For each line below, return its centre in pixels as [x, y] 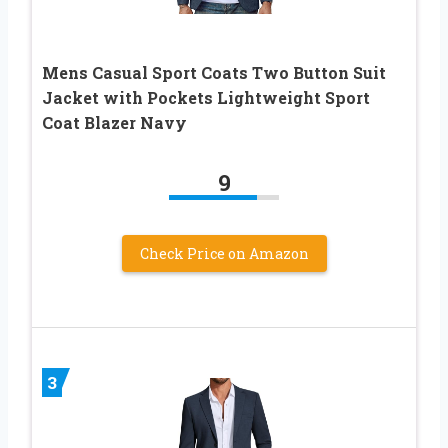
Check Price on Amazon [224, 253]
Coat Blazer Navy [114, 122]
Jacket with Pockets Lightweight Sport [206, 97]
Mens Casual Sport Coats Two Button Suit [214, 72]
